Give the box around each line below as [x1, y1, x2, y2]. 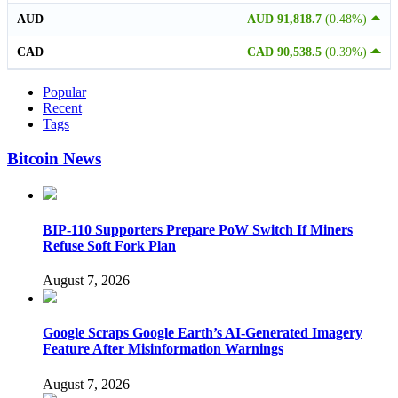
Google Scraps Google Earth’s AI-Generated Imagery [43, 325, 362, 341]
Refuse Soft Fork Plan [43, 237, 176, 253]
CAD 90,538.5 [247, 45, 325, 60]
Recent [43, 100, 82, 116]
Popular [43, 84, 86, 100]
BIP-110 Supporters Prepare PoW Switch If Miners [43, 221, 353, 237]
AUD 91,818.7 [247, 12, 325, 27]
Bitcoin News [7, 148, 101, 168]
